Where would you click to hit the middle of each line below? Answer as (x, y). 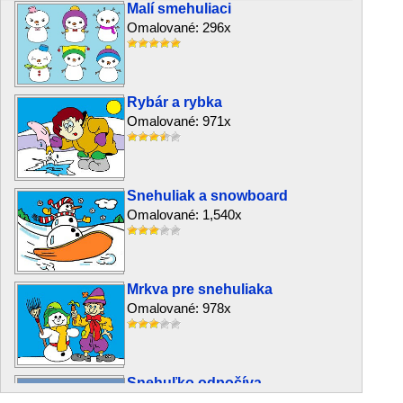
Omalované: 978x (179, 308)
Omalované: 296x (179, 27)
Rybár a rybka (175, 102)
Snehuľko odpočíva (194, 383)
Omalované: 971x (179, 121)
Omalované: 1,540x (184, 215)
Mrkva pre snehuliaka (200, 289)
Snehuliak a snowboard (207, 196)
